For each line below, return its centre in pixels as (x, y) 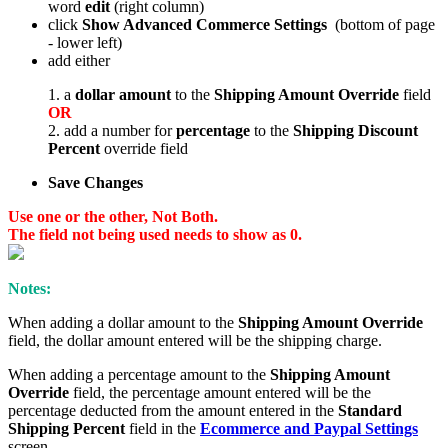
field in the (162, 429)
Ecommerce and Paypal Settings (309, 429)
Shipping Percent (66, 429)
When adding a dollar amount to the (123, 323)
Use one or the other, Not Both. (113, 217)
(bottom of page (381, 25)
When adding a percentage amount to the (139, 375)
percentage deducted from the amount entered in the (173, 411)
